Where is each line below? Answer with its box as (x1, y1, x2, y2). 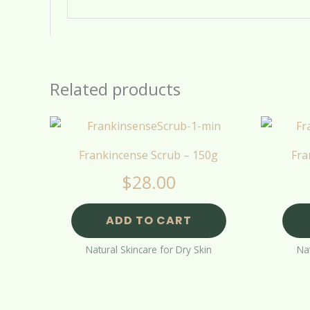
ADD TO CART (105, 212, 192, 229)
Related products (50, 77, 181, 101)
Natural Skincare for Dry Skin (85, 243, 212, 257)
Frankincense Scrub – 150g (79, 147, 218, 163)
